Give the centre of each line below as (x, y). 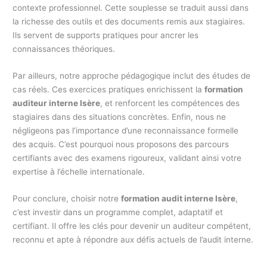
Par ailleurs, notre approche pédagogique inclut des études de (132, 76)
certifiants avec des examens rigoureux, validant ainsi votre (127, 158)
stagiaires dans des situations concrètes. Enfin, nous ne (119, 117)
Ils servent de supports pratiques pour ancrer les (106, 35)
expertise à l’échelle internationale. (79, 172)
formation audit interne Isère (178, 198)
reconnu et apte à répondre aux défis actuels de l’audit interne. (133, 239)
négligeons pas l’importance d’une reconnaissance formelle (126, 131)
